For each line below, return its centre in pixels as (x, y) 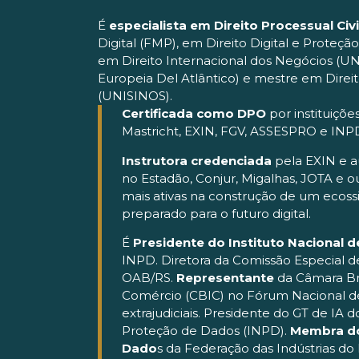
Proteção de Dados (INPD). (206, 330)
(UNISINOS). (135, 96)
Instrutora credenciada (197, 160)
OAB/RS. (149, 277)
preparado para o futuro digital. (216, 213)
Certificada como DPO (194, 114)
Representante (225, 277)
